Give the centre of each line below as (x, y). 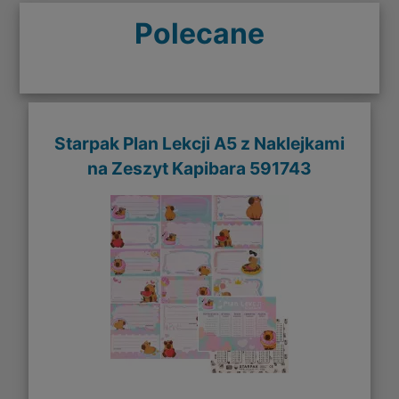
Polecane (199, 33)
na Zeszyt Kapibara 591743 (199, 168)
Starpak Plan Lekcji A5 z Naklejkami (199, 143)
